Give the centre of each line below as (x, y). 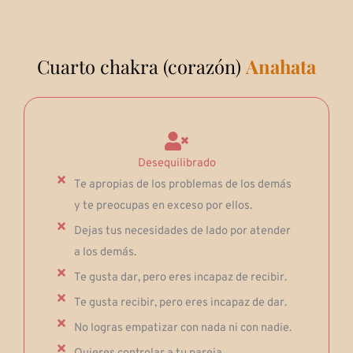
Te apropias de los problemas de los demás (182, 184)
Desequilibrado (176, 163)
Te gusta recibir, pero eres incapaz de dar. (180, 303)
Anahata (281, 67)
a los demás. (105, 252)
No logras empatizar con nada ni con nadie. (182, 328)
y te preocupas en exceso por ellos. (163, 206)
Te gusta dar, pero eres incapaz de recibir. (180, 277)
